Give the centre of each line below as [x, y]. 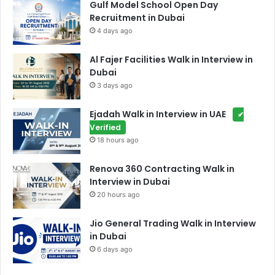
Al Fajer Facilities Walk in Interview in [171, 60]
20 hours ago [118, 195]
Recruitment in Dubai [137, 18]
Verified [105, 128]
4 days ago [115, 31]
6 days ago [115, 250]
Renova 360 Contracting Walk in [162, 169]
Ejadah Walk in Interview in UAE [159, 114]
